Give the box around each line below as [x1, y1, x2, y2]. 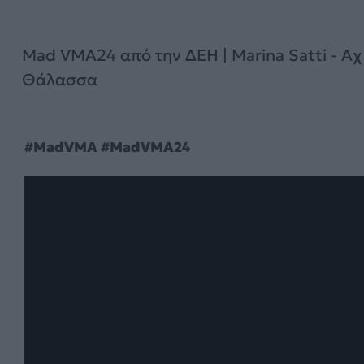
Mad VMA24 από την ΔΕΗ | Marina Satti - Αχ [22, 44, 362, 66]
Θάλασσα [22, 68, 97, 90]
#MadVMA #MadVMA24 [24, 138, 190, 156]
